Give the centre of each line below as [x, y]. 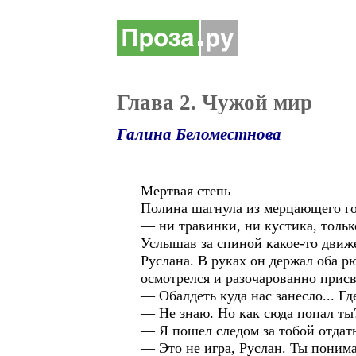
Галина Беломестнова [199, 134]
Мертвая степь [186, 191]
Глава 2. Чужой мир [215, 103]
